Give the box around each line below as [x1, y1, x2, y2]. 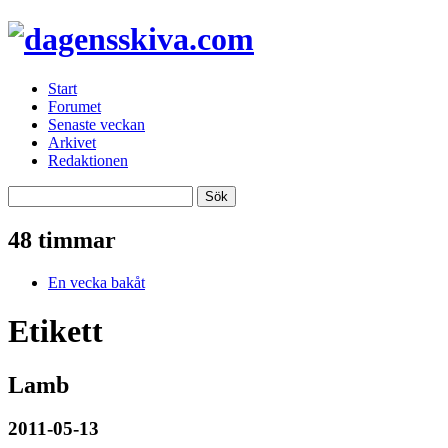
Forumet [48, 97, 101, 115]
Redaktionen [48, 151, 128, 169]
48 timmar [8, 226, 116, 253]
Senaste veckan [48, 115, 145, 133]
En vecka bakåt [48, 273, 145, 291]
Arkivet [48, 133, 96, 151]
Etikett [8, 313, 103, 350]
